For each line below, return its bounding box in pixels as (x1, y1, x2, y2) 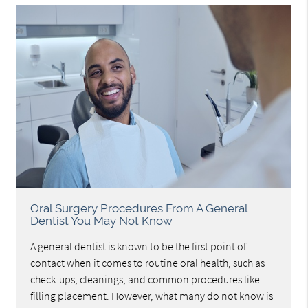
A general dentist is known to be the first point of (30, 239, 247, 253)
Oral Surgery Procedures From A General (30, 201, 248, 215)
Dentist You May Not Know (30, 213, 173, 228)
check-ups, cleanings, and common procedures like (30, 272, 261, 286)
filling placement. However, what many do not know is (30, 288, 274, 302)
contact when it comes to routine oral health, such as (30, 255, 265, 269)
